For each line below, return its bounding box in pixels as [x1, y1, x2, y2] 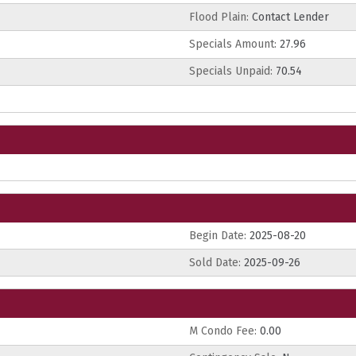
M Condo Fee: [189, 324, 257, 339]
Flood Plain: [189, 10, 249, 24]
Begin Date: [189, 228, 246, 242]
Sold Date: [189, 255, 241, 269]
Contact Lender [249, 10, 329, 24]
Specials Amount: [189, 37, 277, 51]
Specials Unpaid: [189, 64, 273, 79]
